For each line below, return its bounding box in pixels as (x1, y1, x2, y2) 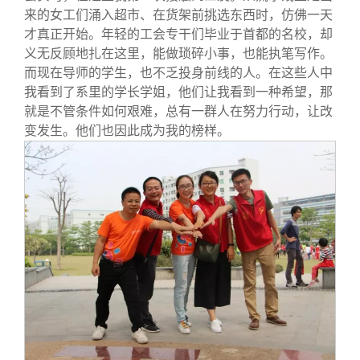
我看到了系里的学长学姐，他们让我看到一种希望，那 (24, 84, 333, 100)
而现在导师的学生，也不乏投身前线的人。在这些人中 (24, 65, 333, 80)
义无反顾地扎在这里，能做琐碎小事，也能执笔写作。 (24, 46, 333, 61)
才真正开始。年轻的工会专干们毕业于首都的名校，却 (24, 27, 333, 42)
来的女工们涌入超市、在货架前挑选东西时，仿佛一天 (24, 7, 333, 22)
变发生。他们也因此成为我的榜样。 (24, 123, 230, 138)
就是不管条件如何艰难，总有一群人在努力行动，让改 (24, 104, 333, 119)
